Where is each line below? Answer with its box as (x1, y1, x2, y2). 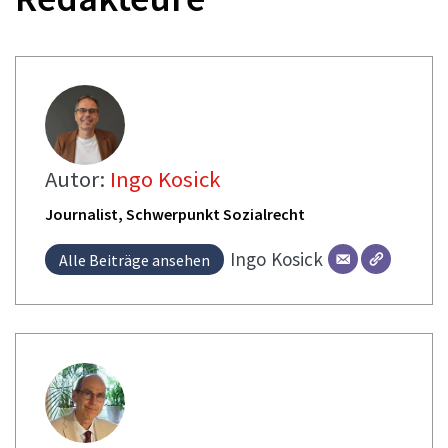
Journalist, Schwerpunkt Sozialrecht (44, 204, 305, 225)
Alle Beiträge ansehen (58, 250, 210, 271)
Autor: (44, 165, 110, 194)
